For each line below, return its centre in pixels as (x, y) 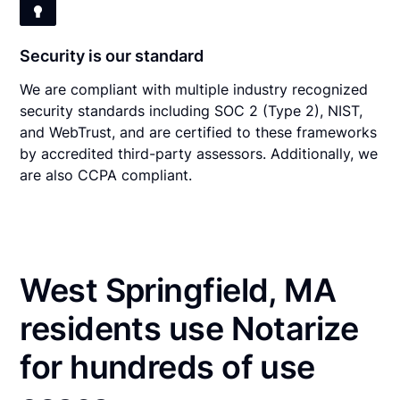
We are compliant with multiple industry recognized (194, 89)
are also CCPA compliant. (106, 175)
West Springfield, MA (178, 290)
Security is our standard (112, 55)
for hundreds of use (167, 367)
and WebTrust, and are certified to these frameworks (199, 132)
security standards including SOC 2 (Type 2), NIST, (192, 110)
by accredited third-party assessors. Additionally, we (199, 153)
